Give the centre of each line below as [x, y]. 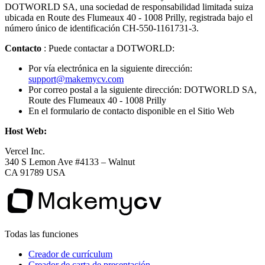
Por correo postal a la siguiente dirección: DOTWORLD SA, [143, 89]
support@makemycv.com [76, 79]
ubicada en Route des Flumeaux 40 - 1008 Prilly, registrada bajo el [129, 17]
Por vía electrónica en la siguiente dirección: [110, 68]
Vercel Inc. [25, 151]
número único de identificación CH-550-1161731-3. [102, 28]
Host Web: [26, 131]
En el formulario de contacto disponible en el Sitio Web [131, 111]
